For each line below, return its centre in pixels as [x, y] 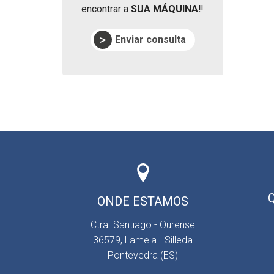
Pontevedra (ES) [143, 255]
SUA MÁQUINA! [166, 9]
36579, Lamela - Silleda [143, 240]
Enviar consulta [150, 39]
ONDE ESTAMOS [143, 201]
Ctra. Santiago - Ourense [143, 224]
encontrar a [106, 9]
